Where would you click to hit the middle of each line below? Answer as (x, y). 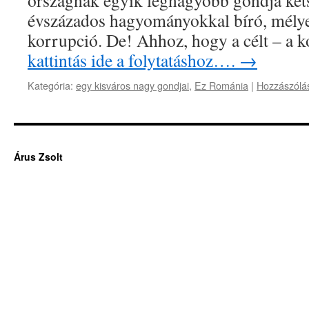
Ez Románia (221, 85)
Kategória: (50, 85)
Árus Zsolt (38, 157)
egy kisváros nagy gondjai (132, 85)
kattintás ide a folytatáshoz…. (133, 60)
